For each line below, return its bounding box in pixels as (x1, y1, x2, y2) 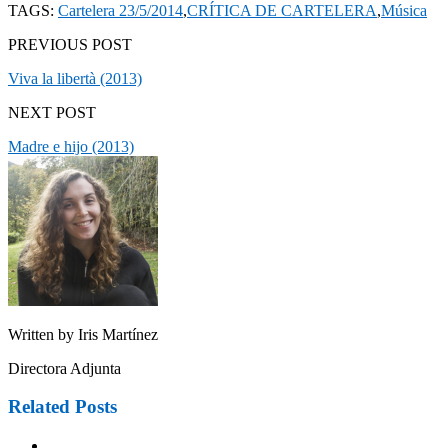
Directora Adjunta (8, 359, 121, 377)
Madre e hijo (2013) (8, 137, 134, 155)
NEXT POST (8, 103, 96, 121)
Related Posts (8, 396, 117, 418)
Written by (8, 325, 74, 343)
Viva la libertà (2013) (8, 69, 142, 87)
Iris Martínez (74, 325, 158, 343)
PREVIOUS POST (8, 35, 132, 53)
